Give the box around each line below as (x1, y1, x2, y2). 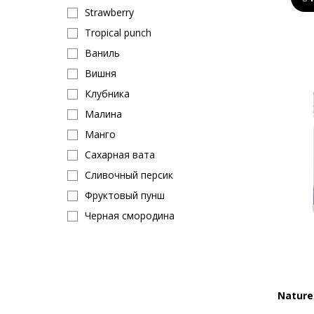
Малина (85, 107, 122, 121)
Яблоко (85, 270, 120, 283)
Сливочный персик (85, 168, 173, 182)
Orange (85, 250, 118, 263)
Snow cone (85, 290, 135, 303)
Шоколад (85, 229, 129, 243)
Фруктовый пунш (85, 189, 165, 202)
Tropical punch (85, 26, 151, 39)
